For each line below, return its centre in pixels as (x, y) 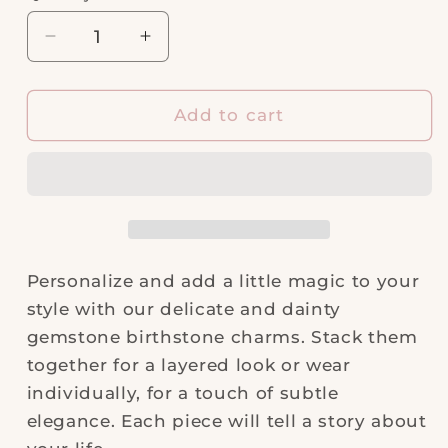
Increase (182, 45)
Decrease (91, 45)
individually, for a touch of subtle (182, 392)
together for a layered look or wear (188, 364)
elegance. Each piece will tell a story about (226, 420)
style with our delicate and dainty (183, 308)
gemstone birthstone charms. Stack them (222, 336)
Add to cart (229, 114)
